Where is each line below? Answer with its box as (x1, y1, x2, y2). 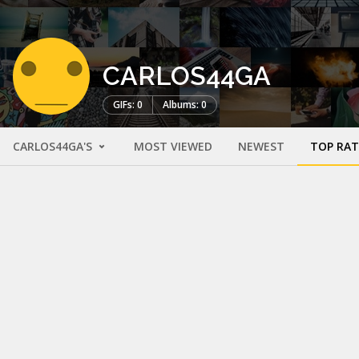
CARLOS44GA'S (13, 139, 95, 155)
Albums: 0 (163, 98, 207, 112)
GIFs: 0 (113, 98, 143, 112)
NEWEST (238, 139, 284, 155)
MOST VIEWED (134, 139, 212, 155)
